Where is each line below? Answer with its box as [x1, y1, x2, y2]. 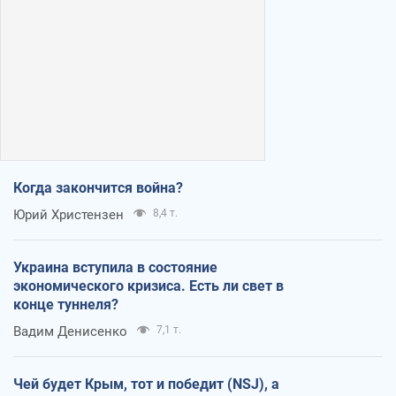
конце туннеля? [13, 296, 118, 314]
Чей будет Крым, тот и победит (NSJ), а [13, 376, 279, 393]
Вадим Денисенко [13, 324, 127, 340]
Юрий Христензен [13, 207, 124, 224]
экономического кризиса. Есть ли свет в [13, 278, 284, 295]
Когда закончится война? [13, 179, 183, 197]
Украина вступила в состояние [13, 259, 217, 277]
